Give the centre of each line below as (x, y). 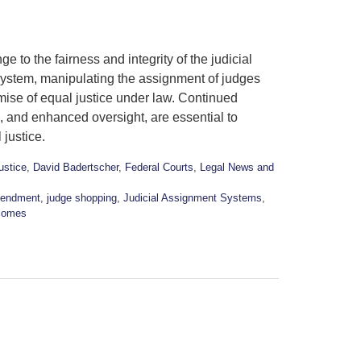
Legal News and (237, 168)
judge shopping (82, 198)
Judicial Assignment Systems (193, 198)
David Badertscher (76, 168)
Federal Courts (159, 168)
